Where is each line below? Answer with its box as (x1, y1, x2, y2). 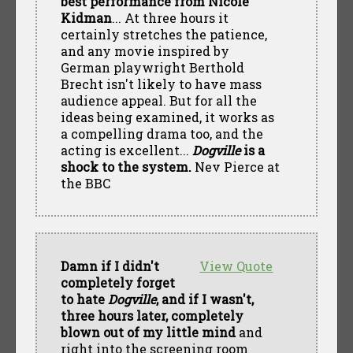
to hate (60, 290, 108, 307)
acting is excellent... (60, 141, 192, 158)
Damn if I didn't (60, 257, 159, 274)
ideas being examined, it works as (60, 108, 274, 125)
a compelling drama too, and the (60, 124, 263, 142)
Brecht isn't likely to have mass (60, 75, 262, 92)
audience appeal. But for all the (60, 91, 257, 109)
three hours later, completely (60, 307, 243, 324)
